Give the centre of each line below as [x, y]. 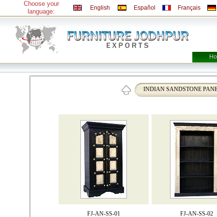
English [100, 8]
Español [144, 8]
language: [41, 11]
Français [189, 8]
